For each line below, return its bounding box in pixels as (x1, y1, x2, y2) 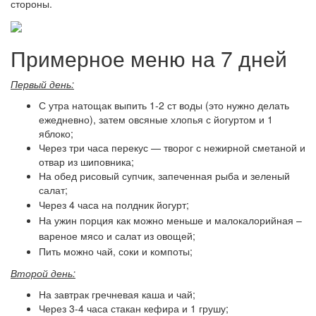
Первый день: (11, 76, 74, 91)
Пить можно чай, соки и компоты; (39, 243, 193, 258)
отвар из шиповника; (39, 154, 134, 169)
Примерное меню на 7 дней (11, 42, 287, 73)
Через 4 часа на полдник (39, 197, 157, 212)
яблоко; (39, 126, 73, 140)
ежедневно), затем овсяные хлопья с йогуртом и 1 (39, 111, 273, 126)
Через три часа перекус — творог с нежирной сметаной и (39, 140, 305, 154)
